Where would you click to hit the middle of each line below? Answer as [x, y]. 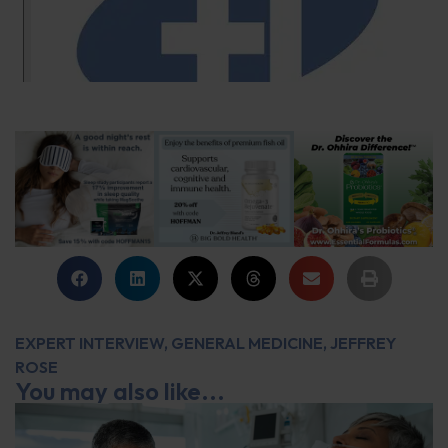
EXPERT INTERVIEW [89, 342]
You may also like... [120, 390]
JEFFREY [363, 342]
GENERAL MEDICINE [247, 342]
